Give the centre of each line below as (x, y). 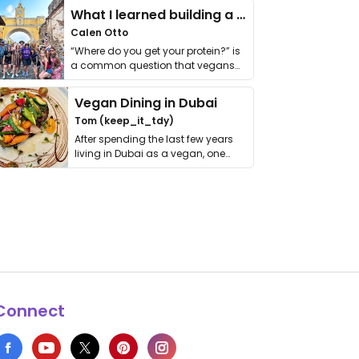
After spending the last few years (154, 139)
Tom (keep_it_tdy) (125, 121)
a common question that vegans (153, 65)
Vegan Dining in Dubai (146, 103)
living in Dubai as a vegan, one (150, 153)
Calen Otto (99, 32)
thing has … (102, 168)
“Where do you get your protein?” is (155, 51)
